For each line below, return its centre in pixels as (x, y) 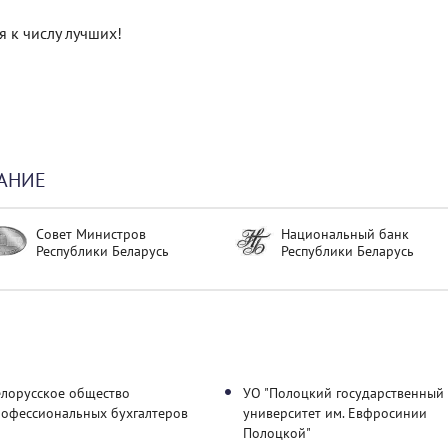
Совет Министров (91, 234)
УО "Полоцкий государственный (343, 393)
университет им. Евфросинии (335, 413)
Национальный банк (345, 234)
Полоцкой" (277, 433)
